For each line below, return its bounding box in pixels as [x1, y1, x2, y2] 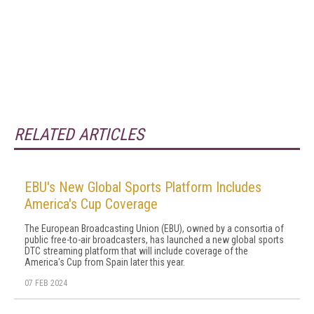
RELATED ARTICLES [14, 125, 144, 144]
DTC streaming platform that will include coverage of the [25, 245, 248, 257]
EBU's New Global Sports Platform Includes [25, 179, 261, 196]
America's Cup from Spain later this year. [25, 257, 185, 268]
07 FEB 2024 [25, 278, 67, 288]
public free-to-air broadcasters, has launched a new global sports [25, 234, 284, 245]
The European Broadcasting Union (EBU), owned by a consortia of [25, 223, 284, 234]
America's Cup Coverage [25, 196, 158, 212]
